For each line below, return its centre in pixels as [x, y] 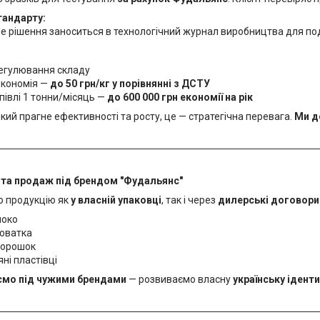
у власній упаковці [116, 200]
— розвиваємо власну [180, 279]
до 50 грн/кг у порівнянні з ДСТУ [130, 84]
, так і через [190, 200]
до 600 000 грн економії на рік [180, 97]
